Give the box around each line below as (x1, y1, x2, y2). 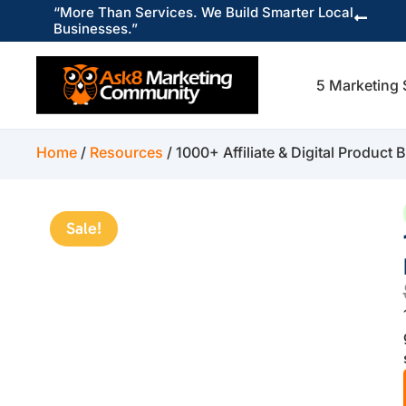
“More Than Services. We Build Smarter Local (53, 4, 353, 21)
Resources (90, 143, 164, 161)
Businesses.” (53, 20, 138, 37)
